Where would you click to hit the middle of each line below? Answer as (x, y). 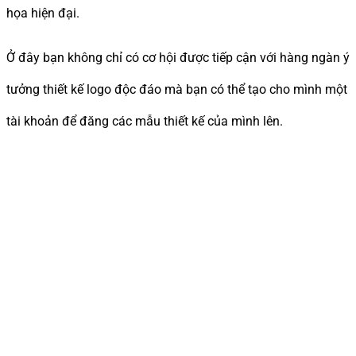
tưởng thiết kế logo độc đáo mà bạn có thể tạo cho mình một (177, 89)
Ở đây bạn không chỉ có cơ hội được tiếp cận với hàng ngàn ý (178, 57)
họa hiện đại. (43, 13)
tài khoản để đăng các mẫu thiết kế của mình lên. (145, 121)
